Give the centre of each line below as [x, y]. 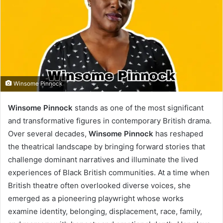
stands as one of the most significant [139, 108]
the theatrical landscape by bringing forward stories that [107, 146]
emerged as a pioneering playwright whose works [96, 198]
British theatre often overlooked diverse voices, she [99, 185]
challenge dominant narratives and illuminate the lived [103, 159]
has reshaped [178, 133]
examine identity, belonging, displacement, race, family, [105, 211]
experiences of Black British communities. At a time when [109, 172]
